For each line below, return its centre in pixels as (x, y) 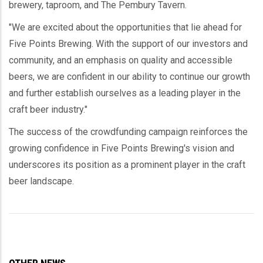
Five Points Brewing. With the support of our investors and (128, 43)
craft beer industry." (48, 109)
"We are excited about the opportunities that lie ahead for (125, 27)
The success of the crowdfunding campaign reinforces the (128, 131)
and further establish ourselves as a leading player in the (125, 93)
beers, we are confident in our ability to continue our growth (129, 76)
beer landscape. (41, 181)
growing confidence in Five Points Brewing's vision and (122, 148)
